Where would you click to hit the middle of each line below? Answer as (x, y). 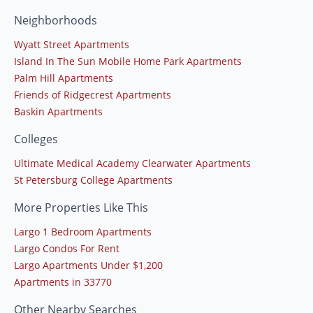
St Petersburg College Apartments (93, 180)
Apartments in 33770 (63, 282)
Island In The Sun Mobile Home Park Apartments (128, 61)
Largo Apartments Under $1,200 (88, 265)
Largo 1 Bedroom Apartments (83, 231)
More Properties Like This (81, 207)
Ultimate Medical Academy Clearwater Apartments (132, 163)
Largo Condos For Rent (67, 248)
